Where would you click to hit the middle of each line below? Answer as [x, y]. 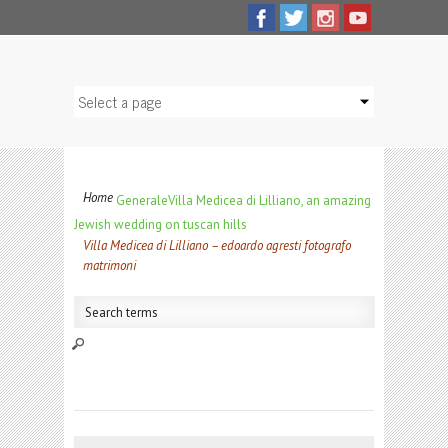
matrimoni [109, 265]
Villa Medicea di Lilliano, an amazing [269, 200]
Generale [142, 200]
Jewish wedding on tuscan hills [160, 224]
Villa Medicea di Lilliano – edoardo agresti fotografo [217, 245]
